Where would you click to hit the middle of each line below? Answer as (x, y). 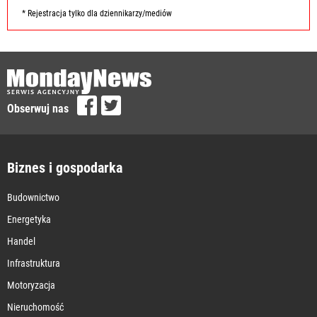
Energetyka (29, 219)
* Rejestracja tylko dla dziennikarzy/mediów (97, 13)
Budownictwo (33, 197)
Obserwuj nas (38, 108)
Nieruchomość (35, 307)
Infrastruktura (34, 263)
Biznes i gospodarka (65, 167)
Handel (21, 241)
